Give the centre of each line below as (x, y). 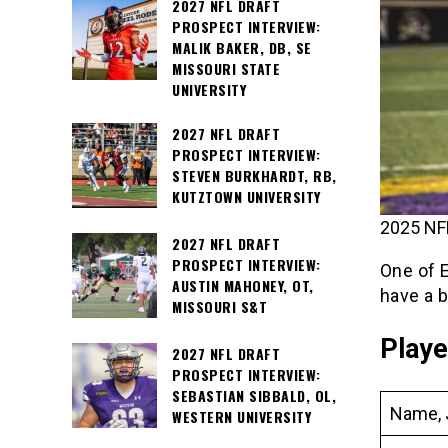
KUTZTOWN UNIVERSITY (246, 197)
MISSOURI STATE (226, 68)
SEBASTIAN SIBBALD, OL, (254, 396)
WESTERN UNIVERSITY (241, 417)
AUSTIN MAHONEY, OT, (243, 286)
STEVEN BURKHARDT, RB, (254, 176)
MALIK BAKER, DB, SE (242, 47)
